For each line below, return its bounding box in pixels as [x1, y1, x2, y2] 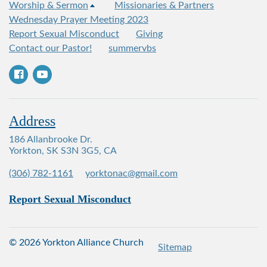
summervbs [108, 43, 156, 53]
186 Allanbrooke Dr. [9, 134, 92, 144]
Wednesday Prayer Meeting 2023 [9, 14, 148, 24]
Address [9, 113, 55, 129]
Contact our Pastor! [9, 43, 92, 53]
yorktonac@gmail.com [85, 168, 178, 178]
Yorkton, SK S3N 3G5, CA [9, 145, 117, 156]
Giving [136, 29, 163, 39]
